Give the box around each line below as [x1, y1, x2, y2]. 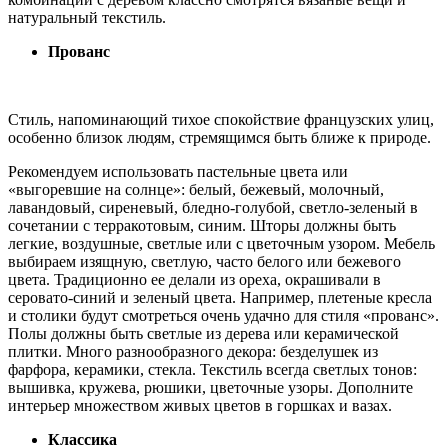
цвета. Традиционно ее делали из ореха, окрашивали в [8, 270, 381, 288]
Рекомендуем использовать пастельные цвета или [8, 162, 348, 180]
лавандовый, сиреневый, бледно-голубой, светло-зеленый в [8, 198, 418, 216]
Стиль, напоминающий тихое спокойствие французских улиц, [8, 110, 434, 128]
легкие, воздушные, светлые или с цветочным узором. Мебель [8, 234, 435, 252]
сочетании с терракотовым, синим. [8, 216, 250, 234]
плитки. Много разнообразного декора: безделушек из [8, 342, 378, 360]
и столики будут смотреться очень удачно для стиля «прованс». [8, 306, 439, 324]
